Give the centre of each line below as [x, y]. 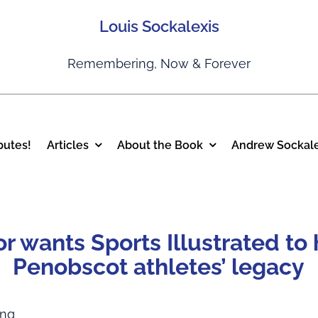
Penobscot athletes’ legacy [159, 267]
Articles [68, 145]
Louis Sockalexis [159, 26]
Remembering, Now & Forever [159, 64]
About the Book [160, 145]
